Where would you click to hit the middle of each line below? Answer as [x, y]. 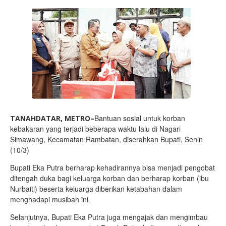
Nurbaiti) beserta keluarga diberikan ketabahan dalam [96, 189]
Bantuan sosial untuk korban [140, 118]
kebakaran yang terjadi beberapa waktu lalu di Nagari [95, 129]
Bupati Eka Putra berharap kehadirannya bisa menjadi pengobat [112, 167]
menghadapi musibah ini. [50, 199]
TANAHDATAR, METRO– [52, 118]
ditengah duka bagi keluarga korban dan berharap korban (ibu [109, 178]
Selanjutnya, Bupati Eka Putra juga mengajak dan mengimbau [109, 217]
